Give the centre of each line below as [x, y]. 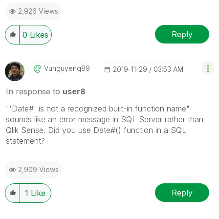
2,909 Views [38, 169]
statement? [25, 141]
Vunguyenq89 [67, 68]
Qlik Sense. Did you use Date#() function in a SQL [96, 130]
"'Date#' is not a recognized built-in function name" [98, 109]
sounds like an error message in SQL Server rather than [105, 119]
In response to [34, 91]
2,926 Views [38, 11]
